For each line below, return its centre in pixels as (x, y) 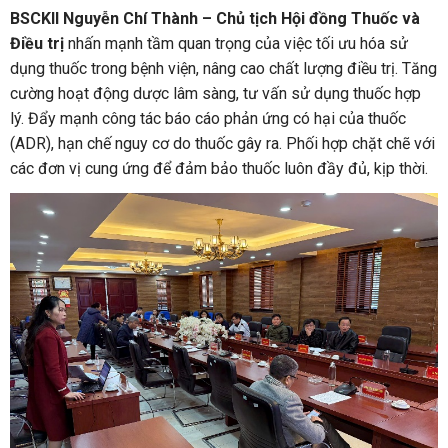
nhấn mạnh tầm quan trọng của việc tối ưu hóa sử (236, 43)
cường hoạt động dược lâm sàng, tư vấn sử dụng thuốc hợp (215, 93)
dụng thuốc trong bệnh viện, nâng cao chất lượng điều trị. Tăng (223, 68)
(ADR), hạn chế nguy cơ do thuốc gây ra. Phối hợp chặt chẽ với (222, 143)
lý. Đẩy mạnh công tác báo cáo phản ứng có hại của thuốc (208, 118)
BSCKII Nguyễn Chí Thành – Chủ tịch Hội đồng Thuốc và (215, 18)
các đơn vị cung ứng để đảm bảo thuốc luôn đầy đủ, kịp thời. (219, 168)
